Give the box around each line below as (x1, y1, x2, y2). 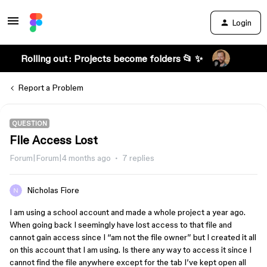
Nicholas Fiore (27, 185, 79, 195)
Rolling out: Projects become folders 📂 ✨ (20, 53, 203, 64)
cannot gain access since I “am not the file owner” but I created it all (10, 232, 256, 242)
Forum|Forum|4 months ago (10, 153, 111, 163)
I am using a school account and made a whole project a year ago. (10, 207, 246, 217)
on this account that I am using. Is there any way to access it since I (10, 245, 252, 254)
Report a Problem (18, 83, 83, 92)
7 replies (122, 153, 154, 163)
